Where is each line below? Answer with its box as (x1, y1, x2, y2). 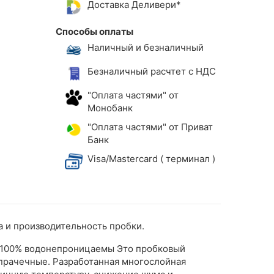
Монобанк (87, 102, 133, 114)
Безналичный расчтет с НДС (87, 65, 216, 77)
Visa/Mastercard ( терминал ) (87, 152, 218, 165)
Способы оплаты (56, 26, 133, 38)
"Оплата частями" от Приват (87, 120, 213, 133)
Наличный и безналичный (87, 42, 204, 54)
